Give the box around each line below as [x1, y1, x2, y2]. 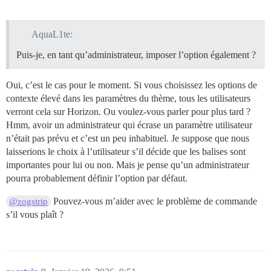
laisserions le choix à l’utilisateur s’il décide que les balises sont [6, 146, 246, 157]
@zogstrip [9, 196, 48, 206]
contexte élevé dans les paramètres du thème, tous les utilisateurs [6, 93, 250, 103]
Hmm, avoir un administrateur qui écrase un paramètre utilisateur [6, 119, 252, 130]
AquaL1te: [31, 28, 73, 39]
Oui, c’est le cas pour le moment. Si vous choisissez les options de [6, 79, 257, 90]
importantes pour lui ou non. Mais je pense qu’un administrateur [6, 159, 249, 170]
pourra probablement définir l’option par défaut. [6, 172, 188, 183]
